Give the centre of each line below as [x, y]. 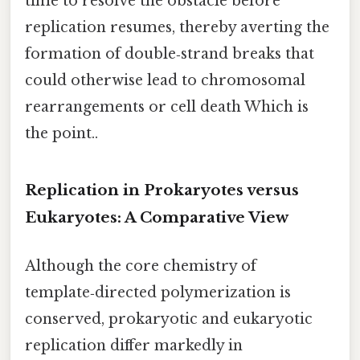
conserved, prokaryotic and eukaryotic [169, 319]
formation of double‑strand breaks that [170, 54]
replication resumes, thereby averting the [177, 28]
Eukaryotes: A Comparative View [157, 218]
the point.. [61, 134]
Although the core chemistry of [141, 266]
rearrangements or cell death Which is [167, 107]
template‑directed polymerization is [158, 292]
